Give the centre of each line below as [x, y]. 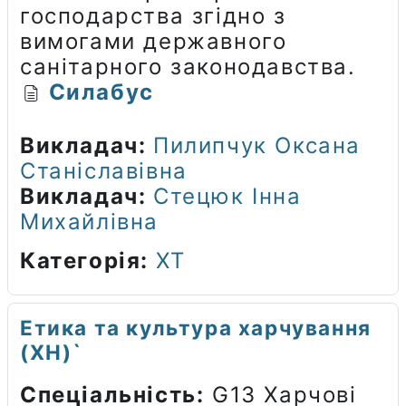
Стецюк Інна [227, 196]
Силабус [101, 92]
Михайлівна [89, 221]
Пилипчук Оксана [257, 145]
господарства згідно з [153, 15]
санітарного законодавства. [188, 66]
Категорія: [88, 260]
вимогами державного [154, 41]
